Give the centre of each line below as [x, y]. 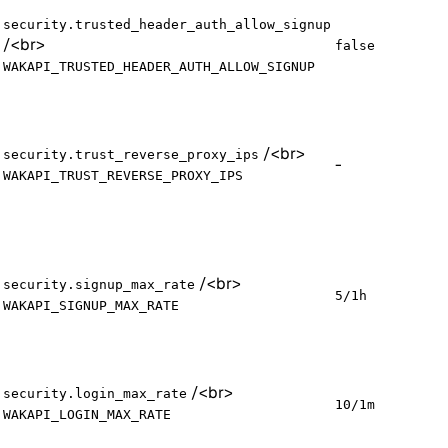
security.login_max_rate [95, 393]
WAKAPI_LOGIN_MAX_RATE [87, 414]
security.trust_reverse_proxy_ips [131, 154]
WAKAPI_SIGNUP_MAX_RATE [91, 305]
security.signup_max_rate [99, 284]
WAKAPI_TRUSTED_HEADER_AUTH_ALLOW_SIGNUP [159, 66]
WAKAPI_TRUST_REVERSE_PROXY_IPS [123, 175]
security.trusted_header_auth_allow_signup [167, 24]
